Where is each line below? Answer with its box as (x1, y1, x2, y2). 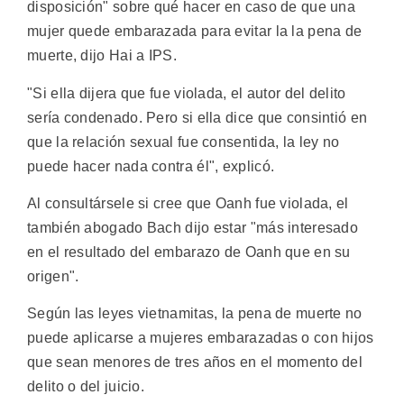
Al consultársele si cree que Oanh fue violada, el (27, 196, 349, 212)
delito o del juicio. (27, 379, 145, 395)
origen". (27, 269, 79, 285)
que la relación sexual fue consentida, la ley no (27, 133, 340, 150)
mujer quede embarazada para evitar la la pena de (27, 23, 363, 40)
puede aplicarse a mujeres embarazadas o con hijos (27, 330, 374, 346)
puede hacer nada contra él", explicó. (27, 158, 275, 174)
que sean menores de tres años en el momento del (27, 354, 363, 371)
